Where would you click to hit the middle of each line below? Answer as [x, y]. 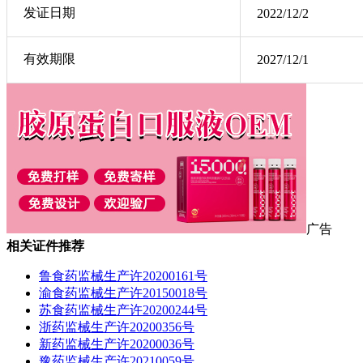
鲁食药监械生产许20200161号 [123, 275]
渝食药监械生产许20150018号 [123, 293]
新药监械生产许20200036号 [117, 344]
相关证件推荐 [45, 246]
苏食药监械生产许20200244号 [123, 310]
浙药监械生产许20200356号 [117, 327]
